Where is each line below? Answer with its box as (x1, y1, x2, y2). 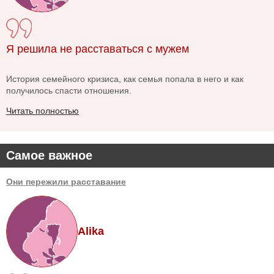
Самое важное (6, 149, 92, 163)
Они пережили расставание (6, 177, 126, 187)
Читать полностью (6, 106, 79, 116)
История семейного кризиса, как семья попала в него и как (6, 74, 243, 84)
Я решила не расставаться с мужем (6, 43, 189, 56)
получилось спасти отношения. (6, 86, 131, 96)
